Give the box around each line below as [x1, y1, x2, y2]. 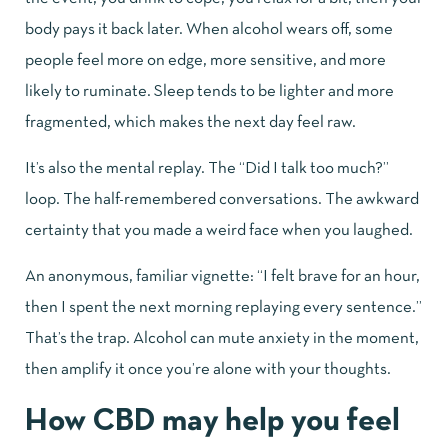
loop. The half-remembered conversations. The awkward [25, 191, 419, 207]
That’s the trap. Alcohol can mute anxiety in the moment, [25, 330, 419, 346]
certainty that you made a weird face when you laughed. [25, 222, 413, 238]
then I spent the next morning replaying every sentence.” [25, 299, 422, 315]
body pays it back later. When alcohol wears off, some [25, 21, 393, 37]
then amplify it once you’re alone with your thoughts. [25, 361, 391, 377]
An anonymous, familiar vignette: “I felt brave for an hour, [25, 268, 420, 284]
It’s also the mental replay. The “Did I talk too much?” [25, 160, 389, 176]
